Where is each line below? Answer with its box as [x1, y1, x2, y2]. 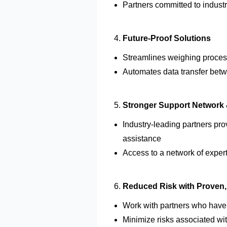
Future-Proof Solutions [123, 33, 211, 43]
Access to [123, 148, 160, 157]
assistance [123, 134, 161, 143]
